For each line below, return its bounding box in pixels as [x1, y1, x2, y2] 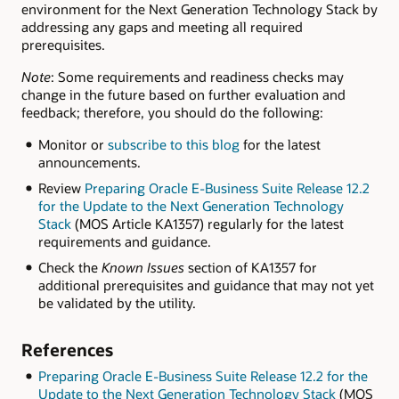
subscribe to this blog [107, 135, 240, 154]
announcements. [37, 153, 141, 172]
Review [37, 179, 85, 198]
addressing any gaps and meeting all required [21, 17, 303, 36]
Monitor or [37, 135, 108, 154]
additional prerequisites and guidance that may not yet [37, 276, 374, 295]
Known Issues [101, 258, 184, 277]
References [21, 338, 113, 361]
